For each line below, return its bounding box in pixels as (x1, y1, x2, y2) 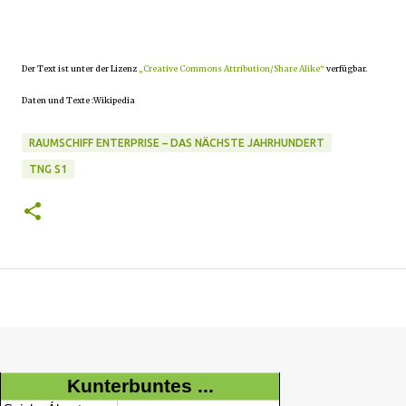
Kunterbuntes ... (66, 375, 214, 397)
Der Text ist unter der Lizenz (22, 63, 139, 73)
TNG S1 (29, 163, 67, 175)
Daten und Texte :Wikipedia (22, 95, 135, 105)
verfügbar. (324, 63, 367, 73)
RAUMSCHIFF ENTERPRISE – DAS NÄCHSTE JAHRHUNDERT (29, 137, 324, 149)
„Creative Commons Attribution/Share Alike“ (139, 63, 324, 73)
